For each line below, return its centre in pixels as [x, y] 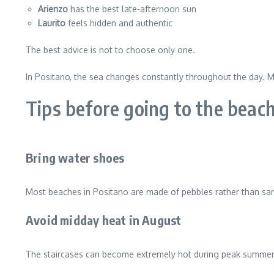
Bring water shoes [75, 157]
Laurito [52, 23]
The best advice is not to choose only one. [110, 50]
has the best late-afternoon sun [132, 9]
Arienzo [53, 9]
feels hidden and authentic [119, 23]
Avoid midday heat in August [104, 220]
